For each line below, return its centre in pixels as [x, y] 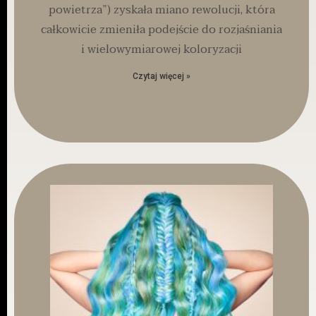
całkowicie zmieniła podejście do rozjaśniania [162, 30]
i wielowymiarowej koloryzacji [162, 50]
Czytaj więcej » [162, 77]
